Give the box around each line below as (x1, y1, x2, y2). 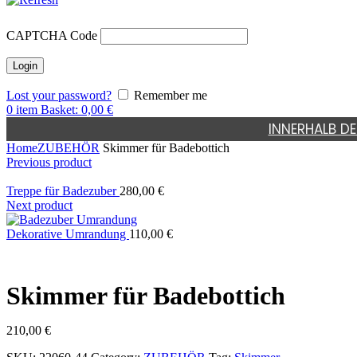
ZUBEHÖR (37, 140, 100, 155)
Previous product (6, 155, 92, 169)
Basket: (41, 102, 81, 116)
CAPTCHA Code (6, 28, 97, 42)
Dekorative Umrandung (6, 226, 129, 241)
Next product (6, 198, 73, 212)
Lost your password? (6, 88, 112, 102)
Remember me (131, 88, 207, 102)
